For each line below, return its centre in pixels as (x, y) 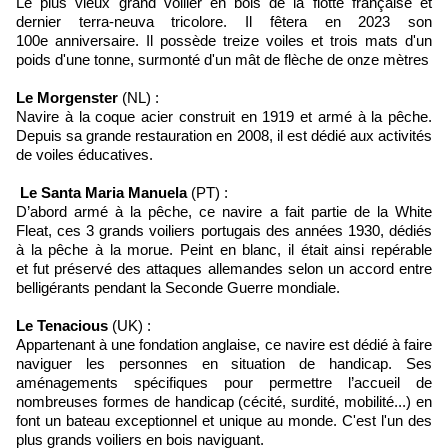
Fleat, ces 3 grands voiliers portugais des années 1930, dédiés (224, 231)
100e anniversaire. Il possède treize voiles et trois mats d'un (224, 41)
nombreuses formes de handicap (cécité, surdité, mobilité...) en (224, 402)
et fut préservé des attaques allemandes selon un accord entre (224, 269)
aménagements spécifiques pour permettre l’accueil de (224, 383)
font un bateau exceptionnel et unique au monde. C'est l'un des (224, 421)
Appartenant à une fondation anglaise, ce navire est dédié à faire (224, 345)
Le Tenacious (62, 326)
